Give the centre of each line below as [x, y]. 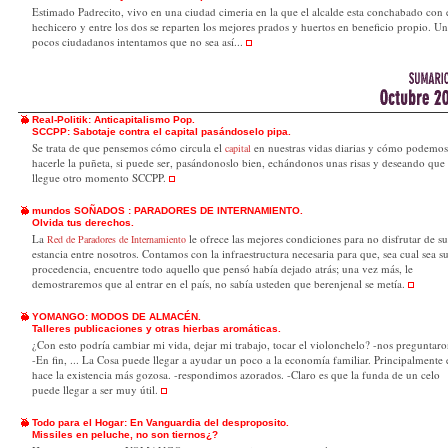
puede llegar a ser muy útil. [95, 389]
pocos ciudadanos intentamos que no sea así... [139, 41]
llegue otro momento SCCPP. [100, 177]
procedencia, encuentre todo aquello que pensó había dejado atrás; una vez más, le [222, 268]
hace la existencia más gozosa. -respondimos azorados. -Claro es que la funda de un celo [236, 374]
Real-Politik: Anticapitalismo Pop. [113, 119]
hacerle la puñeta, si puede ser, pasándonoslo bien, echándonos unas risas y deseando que [238, 162]
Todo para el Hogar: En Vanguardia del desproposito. [160, 422]
